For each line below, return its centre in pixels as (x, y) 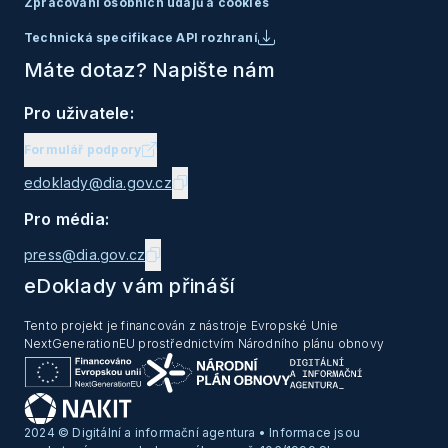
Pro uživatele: (79, 112)
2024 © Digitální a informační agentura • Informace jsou (192, 433)
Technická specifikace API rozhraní (141, 37)
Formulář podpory (83, 149)
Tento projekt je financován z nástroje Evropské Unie (181, 325)
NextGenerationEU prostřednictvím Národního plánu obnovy (204, 343)
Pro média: (66, 218)
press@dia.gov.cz (85, 254)
